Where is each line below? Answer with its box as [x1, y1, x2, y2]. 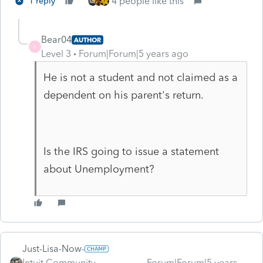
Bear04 [41, 33, 72, 45]
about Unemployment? [43, 162, 157, 176]
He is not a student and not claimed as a [43, 70, 238, 84]
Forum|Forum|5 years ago [79, 48, 188, 59]
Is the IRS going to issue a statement [43, 144, 219, 158]
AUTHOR [74, 35, 101, 44]
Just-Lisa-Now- [22, 242, 85, 254]
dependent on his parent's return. [43, 88, 210, 102]
